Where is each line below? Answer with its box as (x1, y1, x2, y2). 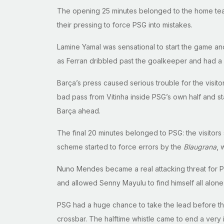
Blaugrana (183, 142, 216, 151)
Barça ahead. (57, 106, 100, 115)
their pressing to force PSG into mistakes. (57, 20, 192, 29)
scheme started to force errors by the (57, 142, 183, 151)
